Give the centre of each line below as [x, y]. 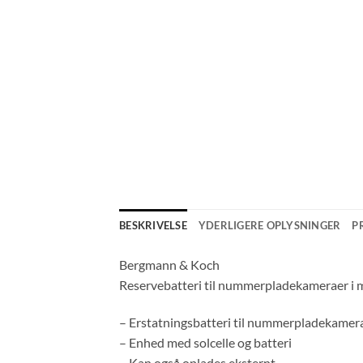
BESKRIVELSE [153, 226]
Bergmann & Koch [169, 265]
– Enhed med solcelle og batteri [205, 343]
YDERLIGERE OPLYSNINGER [269, 226]
